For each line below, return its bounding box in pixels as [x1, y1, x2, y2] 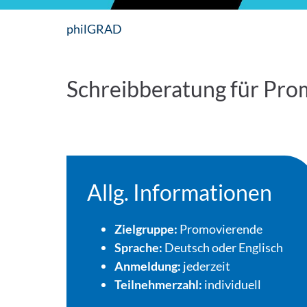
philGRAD [66, 21, 123, 36]
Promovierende [180, 221, 263, 236]
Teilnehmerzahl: [114, 277, 205, 292]
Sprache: [114, 240, 165, 255]
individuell [204, 277, 262, 292]
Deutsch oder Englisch [164, 240, 284, 255]
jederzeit [183, 258, 231, 273]
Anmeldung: [114, 258, 184, 273]
